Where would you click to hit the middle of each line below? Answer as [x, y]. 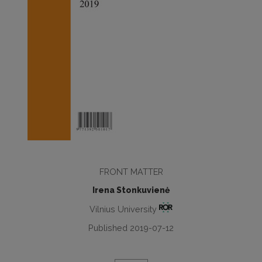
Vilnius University [124, 209]
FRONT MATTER [131, 172]
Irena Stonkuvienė [131, 190]
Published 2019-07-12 [131, 227]
